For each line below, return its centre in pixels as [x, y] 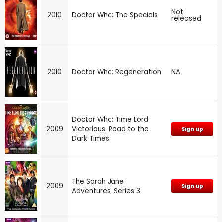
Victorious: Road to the [110, 129]
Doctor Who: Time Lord [110, 119]
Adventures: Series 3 [106, 191]
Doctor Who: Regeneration [116, 72]
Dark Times [90, 138]
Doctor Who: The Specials [115, 15]
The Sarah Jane [98, 181]
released [186, 18]
